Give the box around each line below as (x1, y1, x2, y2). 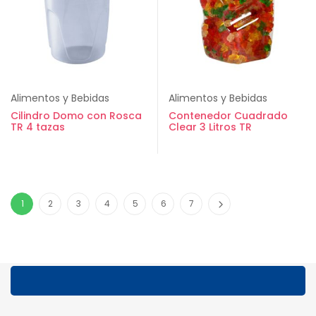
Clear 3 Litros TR (169, 120, 252, 134)
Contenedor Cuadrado (169, 109, 288, 123)
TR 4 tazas (11, 120, 65, 134)
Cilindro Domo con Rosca (11, 109, 142, 123)
